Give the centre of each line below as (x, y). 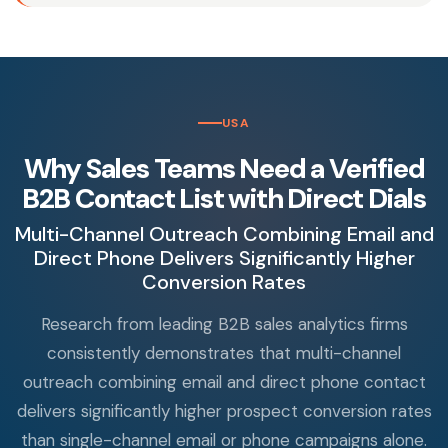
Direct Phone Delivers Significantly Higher (224, 258)
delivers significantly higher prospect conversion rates (224, 411)
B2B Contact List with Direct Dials (224, 199)
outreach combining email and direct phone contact (224, 382)
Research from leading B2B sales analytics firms (224, 324)
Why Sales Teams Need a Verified (224, 169)
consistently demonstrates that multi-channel (224, 353)
